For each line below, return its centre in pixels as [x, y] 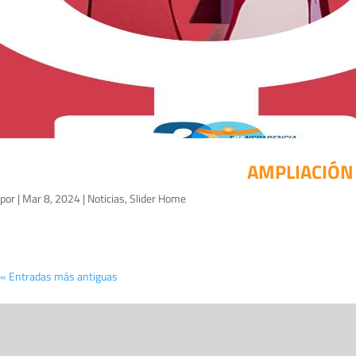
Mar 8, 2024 [51, 198]
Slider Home [158, 198]
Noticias [106, 198]
